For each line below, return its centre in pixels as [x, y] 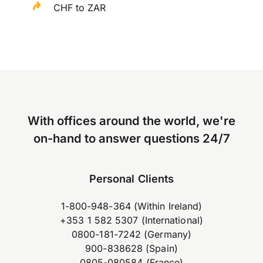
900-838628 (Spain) [131, 248]
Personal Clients [131, 179]
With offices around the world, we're [131, 121]
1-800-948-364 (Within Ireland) [131, 206]
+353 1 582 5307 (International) [131, 220]
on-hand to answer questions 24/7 [131, 139]
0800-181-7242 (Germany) [131, 234]
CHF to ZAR [80, 8]
